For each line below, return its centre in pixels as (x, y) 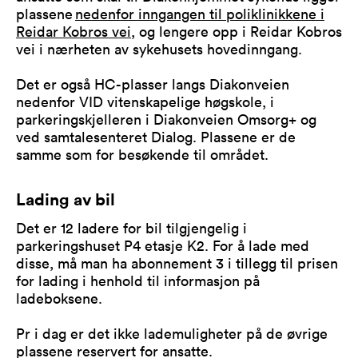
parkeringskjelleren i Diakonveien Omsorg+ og (166, 119)
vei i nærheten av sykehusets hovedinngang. (159, 49)
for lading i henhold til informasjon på (138, 281)
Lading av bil (66, 199)
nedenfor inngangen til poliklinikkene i (200, 14)
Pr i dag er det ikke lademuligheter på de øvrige (172, 334)
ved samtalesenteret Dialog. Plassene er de (156, 137)
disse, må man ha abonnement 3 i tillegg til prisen (177, 263)
